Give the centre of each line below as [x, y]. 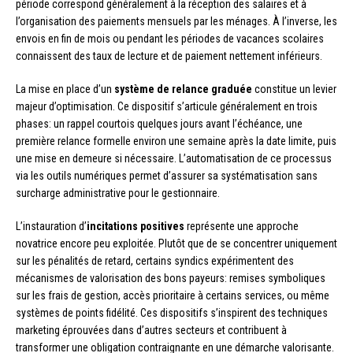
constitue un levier [294, 89]
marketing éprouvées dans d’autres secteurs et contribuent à [151, 331]
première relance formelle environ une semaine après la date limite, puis [176, 141]
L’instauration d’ [51, 227]
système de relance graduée [183, 89]
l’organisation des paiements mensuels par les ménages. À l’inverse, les [176, 22]
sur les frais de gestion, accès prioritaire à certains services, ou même [173, 296]
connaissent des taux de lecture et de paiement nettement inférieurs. [169, 56]
